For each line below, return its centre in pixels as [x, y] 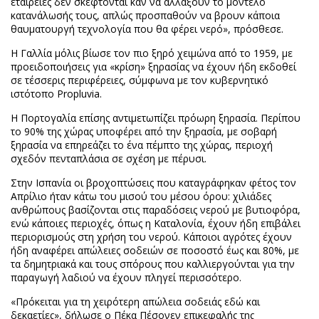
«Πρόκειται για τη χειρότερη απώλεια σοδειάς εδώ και [135, 302]
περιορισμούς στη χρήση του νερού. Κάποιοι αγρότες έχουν [151, 237]
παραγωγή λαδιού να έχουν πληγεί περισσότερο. [126, 277]
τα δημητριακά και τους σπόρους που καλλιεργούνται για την [153, 264]
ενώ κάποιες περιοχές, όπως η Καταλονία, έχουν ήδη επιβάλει [156, 223]
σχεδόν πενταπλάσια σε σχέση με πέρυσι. [109, 158]
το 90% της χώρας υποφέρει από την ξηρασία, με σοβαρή [144, 131]
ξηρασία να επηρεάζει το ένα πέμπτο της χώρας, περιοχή [142, 145]
